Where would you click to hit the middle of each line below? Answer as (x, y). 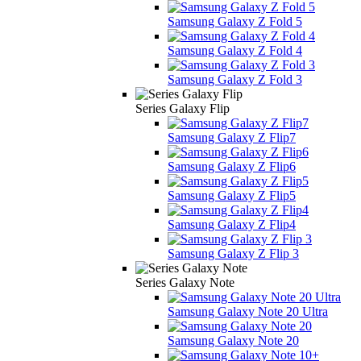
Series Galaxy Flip (183, 108)
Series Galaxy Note (185, 282)
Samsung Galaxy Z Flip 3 (233, 253)
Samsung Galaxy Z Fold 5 (235, 21)
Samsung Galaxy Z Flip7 (232, 137)
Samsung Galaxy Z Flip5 (232, 195)
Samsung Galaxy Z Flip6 (232, 166)
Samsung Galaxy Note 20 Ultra (248, 311)
